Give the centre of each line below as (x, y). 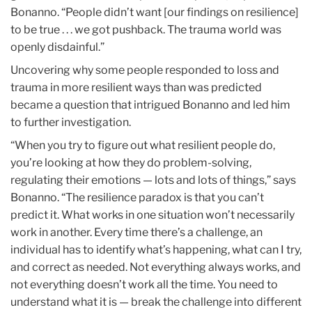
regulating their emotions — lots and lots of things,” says (153, 180)
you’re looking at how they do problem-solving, (131, 162)
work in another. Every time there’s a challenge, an (136, 232)
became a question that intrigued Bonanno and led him (150, 104)
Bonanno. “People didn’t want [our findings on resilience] (155, 12)
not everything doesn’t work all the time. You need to (144, 284)
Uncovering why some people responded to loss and (145, 70)
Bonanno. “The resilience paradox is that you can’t (137, 197)
